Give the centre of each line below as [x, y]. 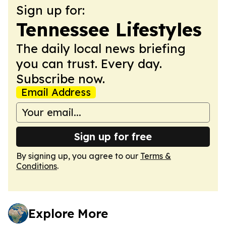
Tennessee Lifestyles [109, 29]
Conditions [37, 166]
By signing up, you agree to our [78, 156]
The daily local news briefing [101, 48]
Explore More [68, 213]
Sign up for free [113, 136]
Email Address [56, 92]
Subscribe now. [61, 78]
